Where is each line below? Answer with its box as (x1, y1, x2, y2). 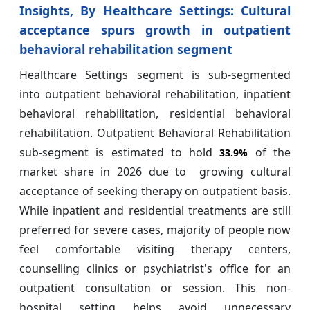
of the (248, 144, 291, 160)
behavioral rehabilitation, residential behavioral (19, 105, 291, 121)
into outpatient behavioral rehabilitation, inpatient (19, 86, 291, 102)
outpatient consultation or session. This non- (19, 280, 291, 295)
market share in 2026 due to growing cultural (19, 163, 291, 179)
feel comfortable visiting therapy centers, (19, 241, 291, 257)
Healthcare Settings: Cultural (102, 1, 291, 19)
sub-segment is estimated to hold (19, 144, 220, 160)
